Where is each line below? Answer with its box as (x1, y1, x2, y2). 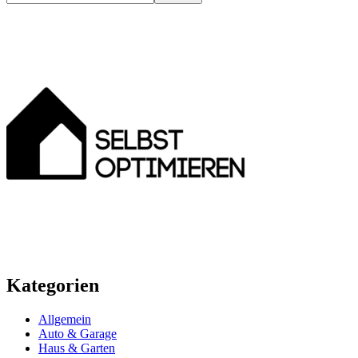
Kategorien (6, 275, 99, 296)
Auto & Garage (38, 327, 117, 341)
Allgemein (38, 312, 91, 327)
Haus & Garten (38, 341, 115, 356)
